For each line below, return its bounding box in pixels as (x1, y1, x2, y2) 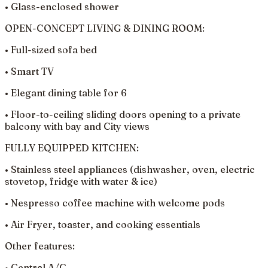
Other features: (5, 239, 75, 252)
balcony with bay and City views (5, 120, 150, 132)
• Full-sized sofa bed (5, 43, 97, 56)
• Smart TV (5, 65, 54, 77)
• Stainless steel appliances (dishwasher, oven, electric (5, 163, 255, 175)
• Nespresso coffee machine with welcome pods (5, 196, 225, 209)
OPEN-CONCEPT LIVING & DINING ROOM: (5, 22, 205, 34)
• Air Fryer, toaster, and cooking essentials (5, 218, 200, 230)
